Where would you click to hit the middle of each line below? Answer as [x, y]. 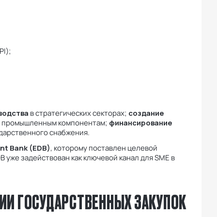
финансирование [141, 123]
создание [146, 113]
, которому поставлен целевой [104, 148]
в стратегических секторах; [78, 113]
